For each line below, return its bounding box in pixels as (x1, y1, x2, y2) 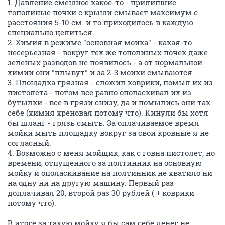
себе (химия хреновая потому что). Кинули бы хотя (8, 107, 208, 118)
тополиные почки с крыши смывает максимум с (8, 7, 198, 17)
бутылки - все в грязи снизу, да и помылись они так (8, 97, 210, 107)
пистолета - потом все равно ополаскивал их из (8, 87, 191, 97)
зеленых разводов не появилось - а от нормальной (8, 57, 202, 67)
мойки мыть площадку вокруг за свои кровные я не (8, 128, 209, 138)
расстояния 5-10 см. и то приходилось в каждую (8, 17, 193, 27)
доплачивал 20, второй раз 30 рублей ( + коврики (8, 188, 194, 198)
